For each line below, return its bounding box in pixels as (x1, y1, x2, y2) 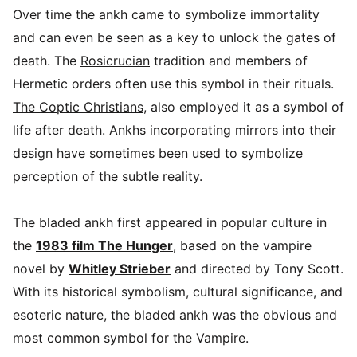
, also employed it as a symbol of (143, 98, 344, 115)
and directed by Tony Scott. (171, 261, 343, 277)
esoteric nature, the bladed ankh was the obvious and (13, 307, 337, 324)
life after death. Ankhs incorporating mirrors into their (13, 121, 336, 138)
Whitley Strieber (69, 261, 171, 277)
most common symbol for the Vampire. (13, 330, 249, 347)
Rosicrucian (80, 52, 150, 69)
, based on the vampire (173, 237, 312, 254)
